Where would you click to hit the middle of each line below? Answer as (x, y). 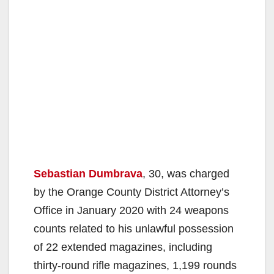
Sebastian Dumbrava (88, 173)
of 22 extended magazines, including (123, 247)
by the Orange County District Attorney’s (131, 192)
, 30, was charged (186, 173)
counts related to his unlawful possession (134, 228)
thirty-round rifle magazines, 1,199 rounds (135, 265)
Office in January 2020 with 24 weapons (131, 210)
